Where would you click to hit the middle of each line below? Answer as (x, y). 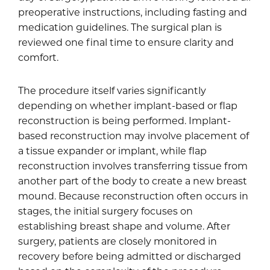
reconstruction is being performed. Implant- (124, 120)
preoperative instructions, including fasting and (133, 12)
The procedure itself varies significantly (112, 90)
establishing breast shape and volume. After (124, 226)
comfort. (38, 57)
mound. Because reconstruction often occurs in (133, 196)
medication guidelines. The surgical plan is (120, 27)
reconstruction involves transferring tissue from (133, 165)
